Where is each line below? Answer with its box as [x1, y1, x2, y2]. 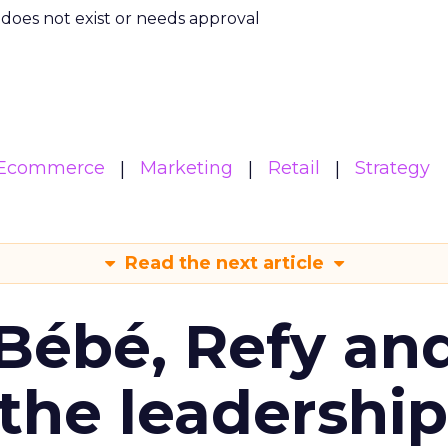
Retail [268, 157, 320, 179]
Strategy [355, 157, 430, 179]
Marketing [140, 157, 233, 179]
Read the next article [119, 252, 329, 274]
